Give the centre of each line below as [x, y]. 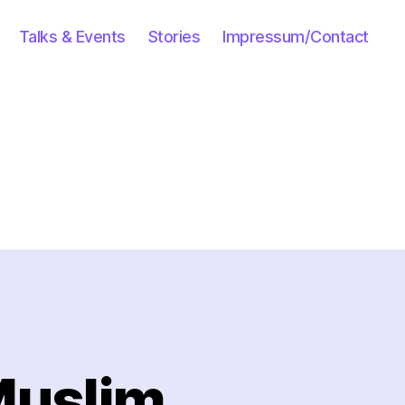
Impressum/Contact [296, 36]
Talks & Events [72, 36]
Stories [174, 36]
